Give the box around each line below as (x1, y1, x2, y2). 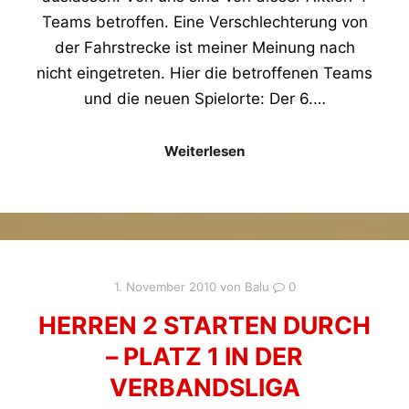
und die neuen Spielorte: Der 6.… (83, 89, 326, 109)
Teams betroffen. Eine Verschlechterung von (41, 13, 368, 32)
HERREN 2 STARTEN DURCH (38, 309, 371, 340)
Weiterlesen (164, 142, 245, 160)
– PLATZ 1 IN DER (106, 341, 303, 371)
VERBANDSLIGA (109, 372, 300, 402)
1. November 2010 (113, 279, 216, 295)
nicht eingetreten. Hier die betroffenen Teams (37, 64, 372, 83)
